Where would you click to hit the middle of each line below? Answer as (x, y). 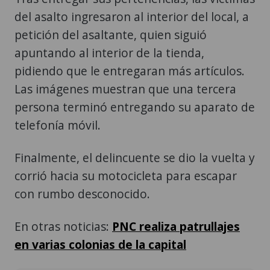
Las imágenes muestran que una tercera (125, 89)
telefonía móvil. (58, 125)
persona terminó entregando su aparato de (135, 107)
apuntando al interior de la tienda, (109, 52)
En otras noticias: (63, 226)
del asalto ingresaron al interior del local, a (132, 16)
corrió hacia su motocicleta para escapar (126, 175)
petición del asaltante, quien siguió (111, 34)
